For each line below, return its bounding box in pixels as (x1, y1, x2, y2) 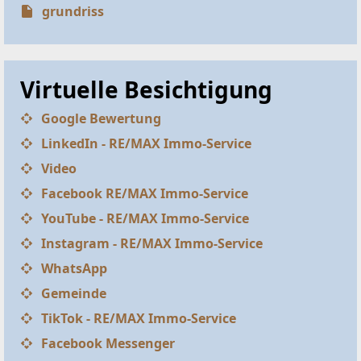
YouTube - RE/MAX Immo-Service (41, 209, 249, 227)
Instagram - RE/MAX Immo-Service (41, 234, 263, 252)
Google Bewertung (41, 109, 161, 127)
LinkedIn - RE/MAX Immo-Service (41, 134, 251, 152)
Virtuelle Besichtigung (20, 73, 272, 105)
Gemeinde (41, 284, 106, 302)
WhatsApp (41, 259, 107, 277)
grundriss (42, 2, 104, 20)
